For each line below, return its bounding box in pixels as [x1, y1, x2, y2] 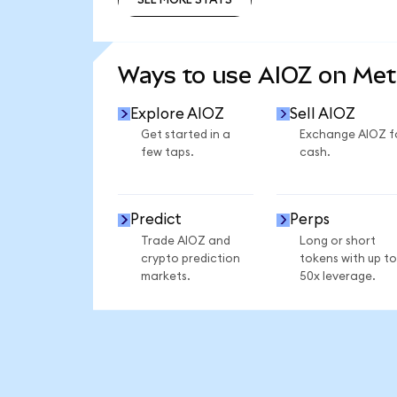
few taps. [140, 146, 194, 160]
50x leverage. [299, 269, 376, 283]
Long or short [299, 234, 376, 247]
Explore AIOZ [130, 105, 225, 121]
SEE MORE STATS [136, 31, 232, 44]
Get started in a [140, 128, 230, 142]
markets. [140, 269, 191, 283]
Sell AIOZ [289, 105, 355, 121]
